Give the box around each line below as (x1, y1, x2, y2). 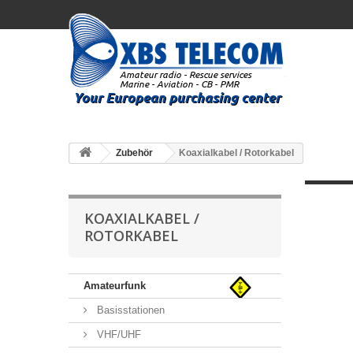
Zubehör (116, 147, 153, 158)
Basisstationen (94, 304, 165, 316)
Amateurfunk (84, 280, 146, 292)
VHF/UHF (94, 329, 141, 340)
